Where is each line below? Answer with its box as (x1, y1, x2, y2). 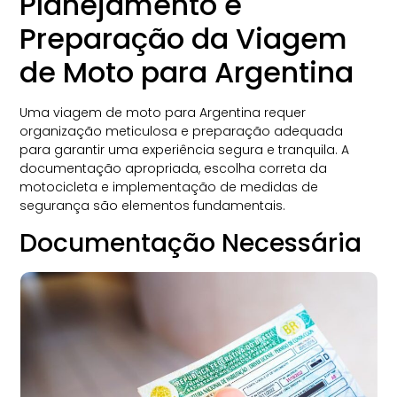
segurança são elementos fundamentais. (19, 197, 286, 215)
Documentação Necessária (19, 225, 362, 261)
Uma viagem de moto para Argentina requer (19, 104, 307, 122)
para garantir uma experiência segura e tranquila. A (19, 141, 350, 160)
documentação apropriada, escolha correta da (19, 160, 328, 178)
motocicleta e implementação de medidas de (19, 178, 319, 197)
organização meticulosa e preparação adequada (19, 122, 344, 141)
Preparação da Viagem (19, 19, 348, 59)
